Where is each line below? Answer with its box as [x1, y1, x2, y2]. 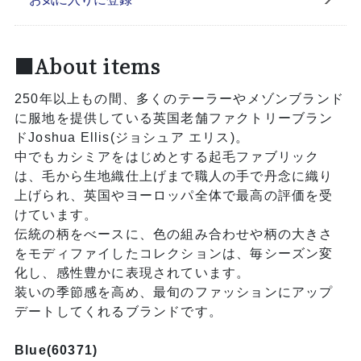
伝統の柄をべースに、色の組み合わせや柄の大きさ [14, 227, 334, 242]
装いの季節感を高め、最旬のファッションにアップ [14, 285, 334, 300]
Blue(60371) [14, 343, 98, 358]
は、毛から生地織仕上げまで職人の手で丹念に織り [14, 169, 334, 184]
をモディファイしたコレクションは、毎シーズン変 [14, 247, 334, 261]
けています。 [14, 208, 98, 222]
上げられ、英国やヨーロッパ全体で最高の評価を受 [14, 189, 334, 203]
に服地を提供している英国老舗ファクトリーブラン [14, 111, 334, 126]
